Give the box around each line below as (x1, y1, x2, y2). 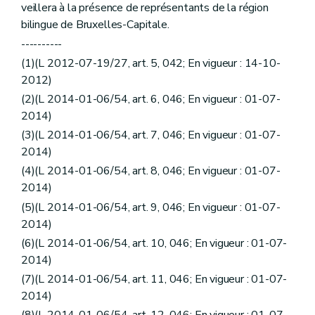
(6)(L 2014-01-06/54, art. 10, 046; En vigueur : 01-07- (21, 235, 288, 251)
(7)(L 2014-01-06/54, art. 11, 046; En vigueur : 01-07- (21, 271, 288, 287)
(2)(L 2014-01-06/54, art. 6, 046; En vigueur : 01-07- (21, 91, 281, 107)
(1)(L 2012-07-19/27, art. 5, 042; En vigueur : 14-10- (21, 55, 281, 71)
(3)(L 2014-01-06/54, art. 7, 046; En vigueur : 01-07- (21, 127, 281, 143)
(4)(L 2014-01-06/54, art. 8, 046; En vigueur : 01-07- (21, 163, 281, 179)
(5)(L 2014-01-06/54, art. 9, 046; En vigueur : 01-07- (21, 199, 281, 215)
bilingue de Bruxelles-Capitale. (21, 17, 169, 33)
